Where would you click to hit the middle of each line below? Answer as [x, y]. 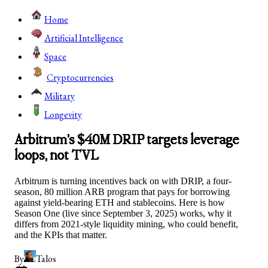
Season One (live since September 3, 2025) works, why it [123, 213]
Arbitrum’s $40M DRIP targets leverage [127, 140]
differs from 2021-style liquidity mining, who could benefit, [126, 224]
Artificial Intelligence [84, 38]
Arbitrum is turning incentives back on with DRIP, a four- [123, 181]
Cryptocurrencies [80, 77]
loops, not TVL [57, 156]
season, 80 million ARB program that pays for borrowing [122, 191]
